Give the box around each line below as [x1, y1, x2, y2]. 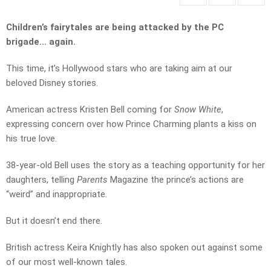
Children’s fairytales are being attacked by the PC [6, 22, 224, 33]
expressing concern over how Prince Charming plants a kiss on [6, 119, 256, 130]
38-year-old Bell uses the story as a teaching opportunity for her [6, 160, 265, 171]
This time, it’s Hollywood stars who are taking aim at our [6, 63, 232, 74]
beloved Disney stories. [6, 77, 98, 89]
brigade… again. [6, 36, 76, 48]
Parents [77, 174, 108, 186]
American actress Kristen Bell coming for [6, 104, 174, 116]
